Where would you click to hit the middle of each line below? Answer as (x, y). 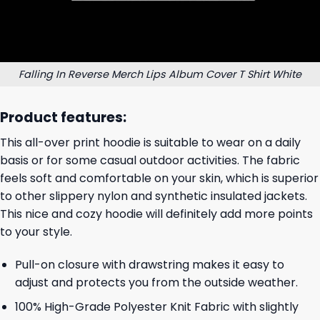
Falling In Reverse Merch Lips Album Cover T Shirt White (160, 74)
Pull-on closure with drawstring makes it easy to (149, 264)
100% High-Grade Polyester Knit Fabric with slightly (156, 307)
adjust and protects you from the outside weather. (156, 282)
